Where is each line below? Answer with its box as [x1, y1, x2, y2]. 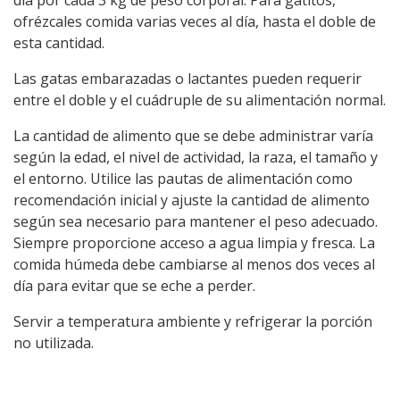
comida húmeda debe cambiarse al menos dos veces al [13, 254, 375, 275]
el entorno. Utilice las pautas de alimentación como [13, 169, 353, 189]
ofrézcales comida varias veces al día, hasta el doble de [13, 12, 376, 32]
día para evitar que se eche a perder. [13, 276, 255, 296]
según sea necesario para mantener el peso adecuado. [13, 212, 378, 232]
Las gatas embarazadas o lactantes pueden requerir [13, 69, 362, 89]
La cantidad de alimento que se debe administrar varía [13, 126, 373, 146]
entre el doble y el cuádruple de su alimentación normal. [13, 90, 386, 111]
